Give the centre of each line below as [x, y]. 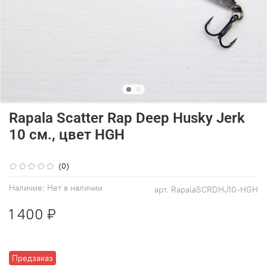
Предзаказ [33, 258]
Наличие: [27, 188]
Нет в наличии [75, 188]
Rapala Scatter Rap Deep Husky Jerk [127, 118]
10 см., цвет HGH [67, 135]
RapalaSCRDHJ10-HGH [215, 190]
